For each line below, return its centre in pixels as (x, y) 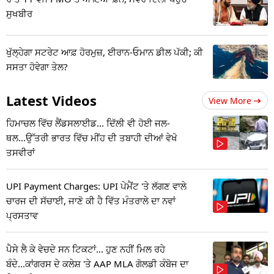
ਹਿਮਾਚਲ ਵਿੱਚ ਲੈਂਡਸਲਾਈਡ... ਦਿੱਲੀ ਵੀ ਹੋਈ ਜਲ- (88, 123)
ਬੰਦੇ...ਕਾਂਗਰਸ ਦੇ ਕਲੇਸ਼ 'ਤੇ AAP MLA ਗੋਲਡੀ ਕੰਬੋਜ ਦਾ (97, 263)
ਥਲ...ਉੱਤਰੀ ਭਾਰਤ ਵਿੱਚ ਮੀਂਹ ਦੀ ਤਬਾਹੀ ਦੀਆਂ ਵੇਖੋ (92, 137)
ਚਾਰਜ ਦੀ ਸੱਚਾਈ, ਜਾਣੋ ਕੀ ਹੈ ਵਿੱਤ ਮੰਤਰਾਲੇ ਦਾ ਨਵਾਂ (91, 200)
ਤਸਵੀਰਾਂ (20, 152)
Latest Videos (51, 100)
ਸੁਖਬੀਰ (19, 13)
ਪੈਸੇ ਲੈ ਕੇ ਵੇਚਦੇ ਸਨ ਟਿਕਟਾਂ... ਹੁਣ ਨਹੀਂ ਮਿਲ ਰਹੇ (86, 249)
